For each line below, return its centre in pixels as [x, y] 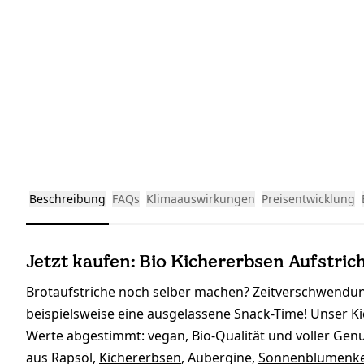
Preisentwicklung [308, 199]
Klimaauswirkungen [201, 199]
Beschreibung [67, 199]
